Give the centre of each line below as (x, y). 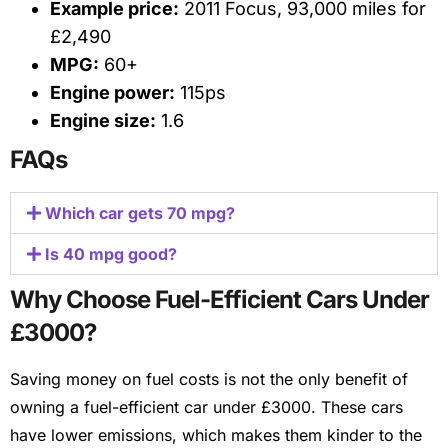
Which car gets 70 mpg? (140, 212)
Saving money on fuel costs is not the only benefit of (209, 378)
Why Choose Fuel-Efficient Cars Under (219, 299)
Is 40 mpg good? (111, 253)
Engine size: (103, 120)
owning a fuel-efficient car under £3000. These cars (206, 406)
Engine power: (112, 92)
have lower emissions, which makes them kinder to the (216, 434)
